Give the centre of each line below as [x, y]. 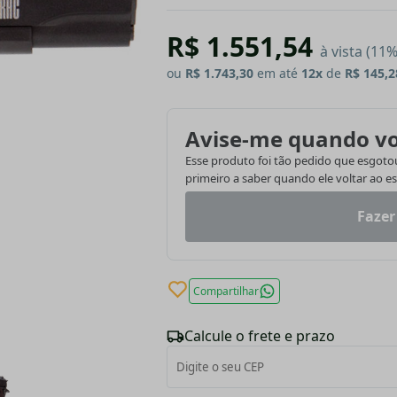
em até [277, 74]
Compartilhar [226, 292]
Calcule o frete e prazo [260, 336]
